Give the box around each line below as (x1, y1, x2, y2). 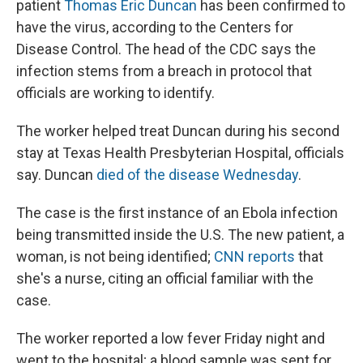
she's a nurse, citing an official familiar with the (16, 269, 314, 287)
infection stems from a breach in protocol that (16, 62, 312, 79)
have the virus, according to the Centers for (16, 18, 293, 36)
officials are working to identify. (16, 83, 215, 101)
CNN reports (214, 247, 295, 265)
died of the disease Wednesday (96, 165, 298, 183)
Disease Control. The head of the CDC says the (16, 40, 316, 58)
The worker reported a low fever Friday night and (16, 329, 325, 347)
